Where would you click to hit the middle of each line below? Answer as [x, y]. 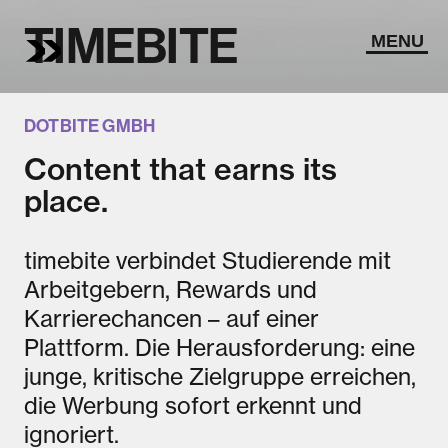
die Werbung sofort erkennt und [193, 406]
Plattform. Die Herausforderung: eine [219, 348]
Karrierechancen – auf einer [171, 319]
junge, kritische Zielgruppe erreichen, [220, 377]
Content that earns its [180, 169]
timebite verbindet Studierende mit [207, 261]
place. [66, 201]
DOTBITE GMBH [90, 126]
